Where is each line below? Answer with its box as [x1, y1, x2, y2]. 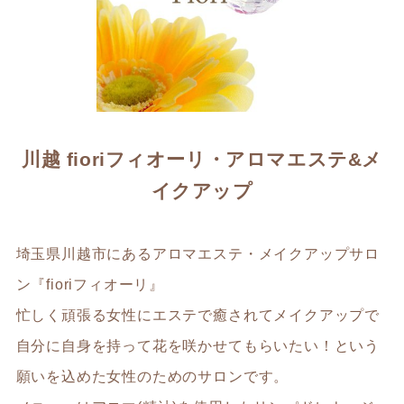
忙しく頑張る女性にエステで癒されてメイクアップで [15, 306, 381, 323]
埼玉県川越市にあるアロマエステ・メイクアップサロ [15, 244, 381, 262]
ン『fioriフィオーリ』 [15, 275, 165, 292]
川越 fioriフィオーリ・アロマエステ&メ [22, 148, 382, 170]
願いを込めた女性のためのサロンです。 [15, 367, 289, 384]
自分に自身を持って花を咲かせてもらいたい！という [15, 336, 381, 353]
